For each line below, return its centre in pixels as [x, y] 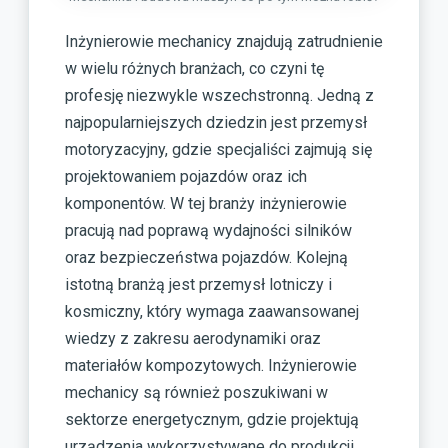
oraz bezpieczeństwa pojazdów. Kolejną [206, 257]
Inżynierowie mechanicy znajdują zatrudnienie [224, 41]
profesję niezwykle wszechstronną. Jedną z [219, 95]
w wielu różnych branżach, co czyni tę [194, 68]
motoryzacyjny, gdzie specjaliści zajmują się [218, 149]
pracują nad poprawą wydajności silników [208, 230]
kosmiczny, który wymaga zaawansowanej [212, 311]
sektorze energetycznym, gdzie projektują [212, 419]
